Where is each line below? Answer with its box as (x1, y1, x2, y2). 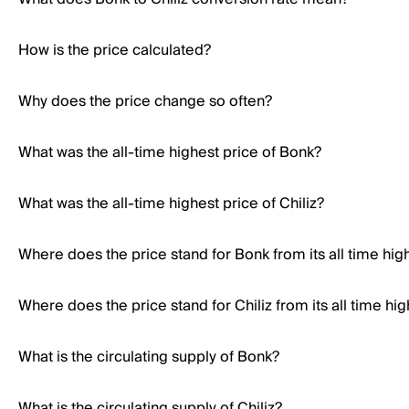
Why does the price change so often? (18, 89, 272, 114)
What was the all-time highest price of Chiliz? (18, 191, 324, 216)
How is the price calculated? (18, 37, 211, 63)
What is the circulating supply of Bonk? (18, 344, 279, 370)
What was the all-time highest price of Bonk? (18, 140, 321, 165)
